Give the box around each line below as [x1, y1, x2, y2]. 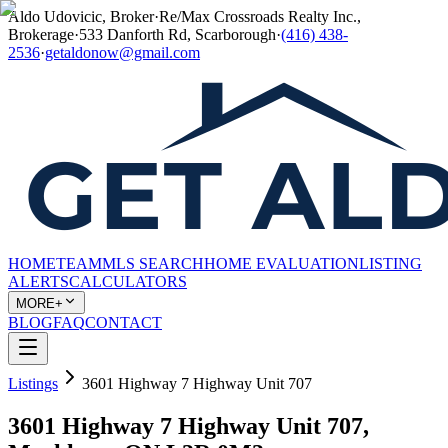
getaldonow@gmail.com [45, 44, 200, 61]
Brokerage [8, 26, 74, 43]
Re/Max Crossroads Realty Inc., [159, 8, 361, 25]
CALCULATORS [69, 273, 187, 290]
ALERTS [8, 273, 69, 290]
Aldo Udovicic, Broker [8, 8, 154, 25]
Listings [8, 375, 58, 392]
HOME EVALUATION [204, 255, 359, 272]
